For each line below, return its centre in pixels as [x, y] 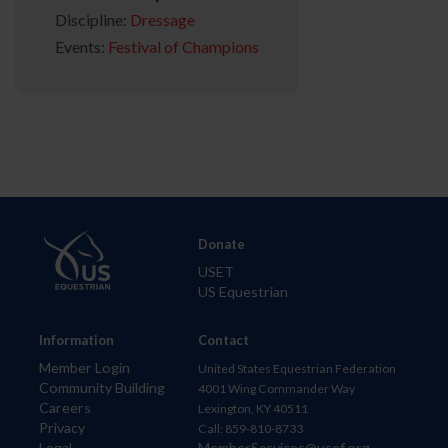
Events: [81, 47]
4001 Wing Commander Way [276, 389]
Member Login [85, 368]
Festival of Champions [183, 47]
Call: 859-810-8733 [250, 429]
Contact [223, 340]
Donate [221, 244]
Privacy [62, 428]
